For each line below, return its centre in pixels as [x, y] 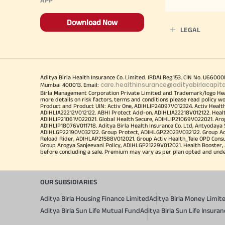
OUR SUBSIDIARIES [69, 182]
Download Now [92, 22]
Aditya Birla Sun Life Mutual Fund [90, 210]
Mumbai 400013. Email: [70, 84]
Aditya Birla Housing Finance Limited [95, 198]
